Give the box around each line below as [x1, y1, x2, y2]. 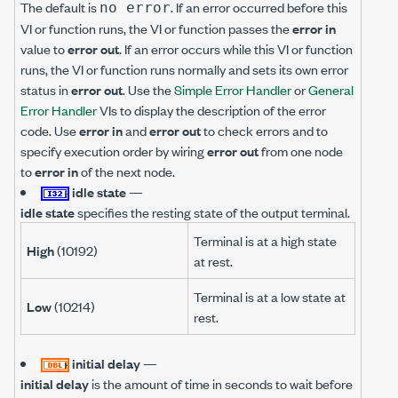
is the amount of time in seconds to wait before [89, 374, 353, 393]
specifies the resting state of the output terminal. [75, 203, 350, 221]
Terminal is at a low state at [194, 287, 346, 306]
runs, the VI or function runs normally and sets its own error [20, 60, 348, 78]
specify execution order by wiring [20, 141, 207, 160]
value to [20, 39, 68, 58]
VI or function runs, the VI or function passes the [20, 19, 292, 37]
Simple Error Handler [174, 80, 291, 99]
